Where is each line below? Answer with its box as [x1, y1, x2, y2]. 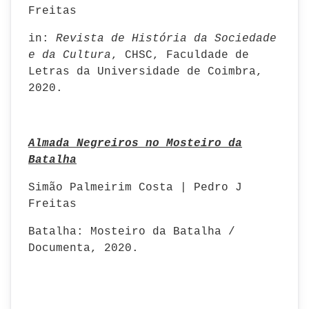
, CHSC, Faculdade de [111, 49, 249, 61]
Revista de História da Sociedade [56, 32, 277, 45]
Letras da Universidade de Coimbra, [28, 66, 263, 78]
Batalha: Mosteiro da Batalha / [28, 226, 235, 238]
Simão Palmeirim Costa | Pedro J [28, 181, 242, 194]
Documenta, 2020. [28, 242, 139, 255]
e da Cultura [28, 49, 111, 61]
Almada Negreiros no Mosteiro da [28, 137, 242, 150]
